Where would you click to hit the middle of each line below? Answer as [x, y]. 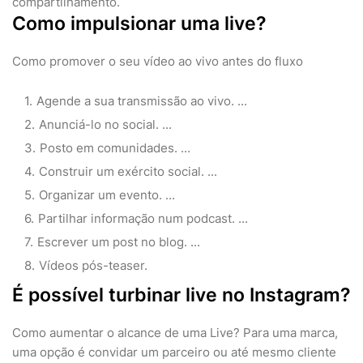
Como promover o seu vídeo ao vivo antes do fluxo [158, 61]
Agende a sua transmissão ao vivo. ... [142, 101]
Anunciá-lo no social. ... [105, 124]
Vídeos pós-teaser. [93, 265]
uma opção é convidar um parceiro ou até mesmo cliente [174, 352]
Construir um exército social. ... [128, 171]
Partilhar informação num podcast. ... [143, 218]
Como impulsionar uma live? [139, 23]
